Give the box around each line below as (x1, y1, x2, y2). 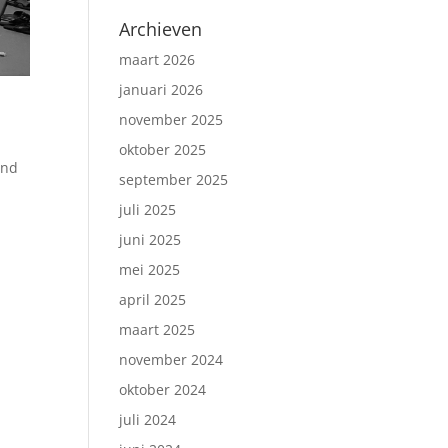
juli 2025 (119, 200, 177, 219)
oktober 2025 (119, 140, 207, 159)
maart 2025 (119, 320, 196, 339)
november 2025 (119, 110, 224, 129)
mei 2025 (119, 260, 181, 279)
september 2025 (119, 170, 229, 189)
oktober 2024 (119, 380, 207, 399)
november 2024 (119, 350, 224, 369)
